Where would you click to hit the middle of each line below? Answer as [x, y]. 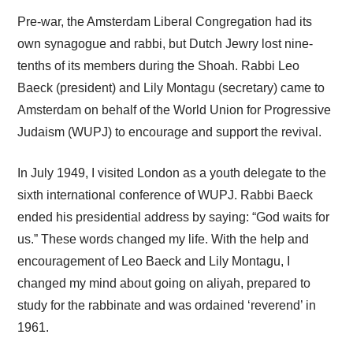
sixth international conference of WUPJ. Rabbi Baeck [165, 195]
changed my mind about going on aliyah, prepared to [164, 283]
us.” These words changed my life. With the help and [163, 239]
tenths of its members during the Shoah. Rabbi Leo [159, 65]
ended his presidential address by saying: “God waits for [174, 217]
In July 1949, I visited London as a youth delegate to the [172, 173]
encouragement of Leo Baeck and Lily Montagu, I [154, 261]
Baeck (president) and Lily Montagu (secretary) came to [171, 87]
